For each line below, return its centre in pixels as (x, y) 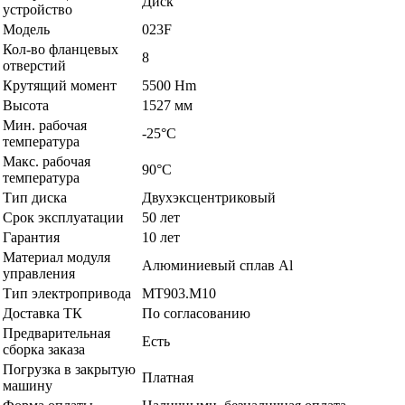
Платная (168, 378)
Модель (26, 30)
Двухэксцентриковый (209, 198)
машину (28, 386)
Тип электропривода (67, 294)
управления (39, 274)
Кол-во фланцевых (61, 50)
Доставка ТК (42, 314)
